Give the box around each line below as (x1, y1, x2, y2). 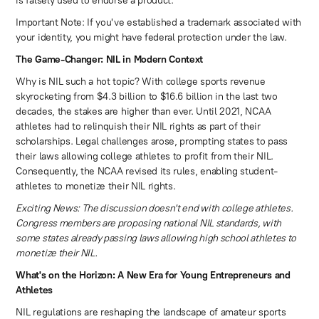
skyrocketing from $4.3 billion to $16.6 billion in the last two (16, 90, 278, 103)
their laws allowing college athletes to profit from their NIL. (16, 150, 273, 163)
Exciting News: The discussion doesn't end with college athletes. (16, 202, 293, 215)
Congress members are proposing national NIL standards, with (16, 217, 281, 230)
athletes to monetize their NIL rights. (16, 180, 176, 193)
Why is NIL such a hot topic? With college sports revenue (16, 75, 266, 88)
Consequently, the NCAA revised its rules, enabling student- (16, 165, 278, 178)
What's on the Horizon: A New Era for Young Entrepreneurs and (16, 269, 291, 282)
